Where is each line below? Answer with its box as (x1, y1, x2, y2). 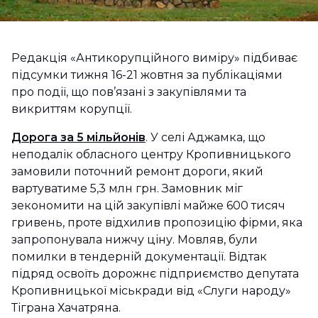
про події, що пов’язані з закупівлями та (11, 85, 246, 99)
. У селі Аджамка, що (146, 131, 265, 144)
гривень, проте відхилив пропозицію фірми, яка (11, 216, 302, 229)
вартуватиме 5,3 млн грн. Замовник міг (11, 182, 243, 195)
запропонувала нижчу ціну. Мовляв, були (11, 233, 258, 246)
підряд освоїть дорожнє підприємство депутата (11, 267, 299, 280)
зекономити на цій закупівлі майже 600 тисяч (11, 199, 285, 212)
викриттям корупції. (11, 102, 132, 116)
